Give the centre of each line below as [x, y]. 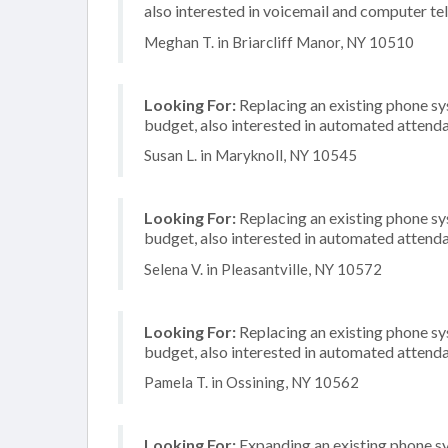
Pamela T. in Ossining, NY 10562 [251, 382]
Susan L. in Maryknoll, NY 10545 [250, 155]
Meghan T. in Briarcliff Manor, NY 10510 [279, 41]
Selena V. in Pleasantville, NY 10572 [263, 268]
